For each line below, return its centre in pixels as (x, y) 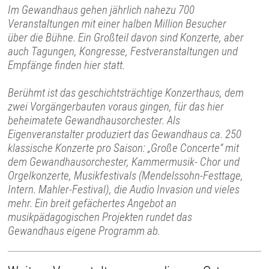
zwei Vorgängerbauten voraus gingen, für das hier (116, 107)
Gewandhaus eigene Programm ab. (84, 231)
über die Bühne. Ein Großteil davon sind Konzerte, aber (126, 38)
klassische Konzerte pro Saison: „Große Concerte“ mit (124, 148)
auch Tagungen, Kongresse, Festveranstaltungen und (123, 52)
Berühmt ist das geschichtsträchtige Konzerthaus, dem (126, 93)
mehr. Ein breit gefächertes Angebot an (92, 204)
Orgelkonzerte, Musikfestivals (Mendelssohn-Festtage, (126, 176)
